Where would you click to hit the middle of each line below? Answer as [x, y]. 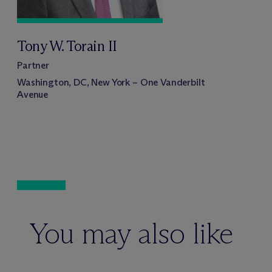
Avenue [33, 95]
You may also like [131, 234]
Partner [33, 66]
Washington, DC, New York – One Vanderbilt [111, 83]
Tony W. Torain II [67, 46]
